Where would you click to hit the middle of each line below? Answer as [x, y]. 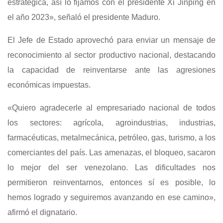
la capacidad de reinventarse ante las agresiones [111, 70]
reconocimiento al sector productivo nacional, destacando [111, 55]
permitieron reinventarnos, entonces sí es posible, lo [111, 183]
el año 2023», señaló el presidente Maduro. [84, 17]
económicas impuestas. [49, 85]
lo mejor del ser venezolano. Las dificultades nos [111, 168]
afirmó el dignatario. [42, 213]
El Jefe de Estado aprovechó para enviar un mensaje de [111, 40]
